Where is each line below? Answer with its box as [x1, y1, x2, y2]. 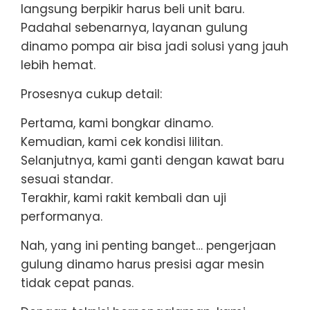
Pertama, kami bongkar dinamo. [21, 114, 213, 131]
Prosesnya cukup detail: [21, 85, 162, 102]
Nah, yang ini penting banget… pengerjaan [21, 237, 276, 254]
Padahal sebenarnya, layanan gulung [21, 19, 248, 36]
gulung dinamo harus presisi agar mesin [21, 255, 264, 273]
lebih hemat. [21, 56, 95, 73]
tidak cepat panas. [21, 274, 134, 291]
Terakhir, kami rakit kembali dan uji [21, 189, 226, 206]
